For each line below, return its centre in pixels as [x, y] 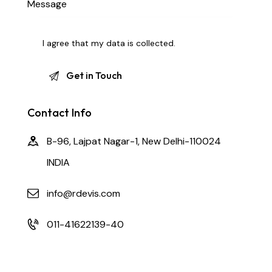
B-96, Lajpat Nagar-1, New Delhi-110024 [134, 141]
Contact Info [59, 113]
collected [155, 43]
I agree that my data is [90, 43]
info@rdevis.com [83, 194]
